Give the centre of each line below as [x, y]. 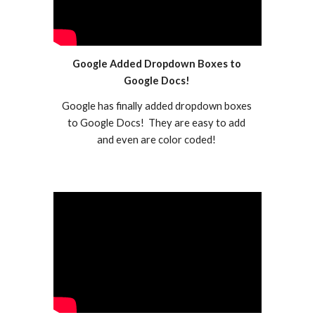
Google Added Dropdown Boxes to [156, 63]
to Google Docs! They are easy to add [156, 122]
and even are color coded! [157, 139]
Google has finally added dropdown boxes [156, 105]
